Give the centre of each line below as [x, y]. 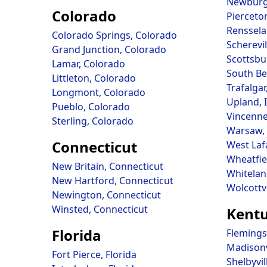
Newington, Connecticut [106, 195]
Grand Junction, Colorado [109, 49]
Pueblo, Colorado [91, 107]
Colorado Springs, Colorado [114, 35]
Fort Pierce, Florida [94, 254]
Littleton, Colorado [94, 78]
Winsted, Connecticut [100, 209]
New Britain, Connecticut [108, 166]
